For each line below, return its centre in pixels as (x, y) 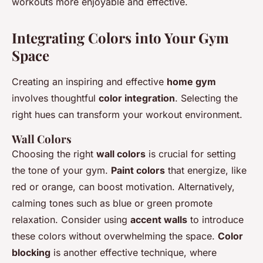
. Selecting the (206, 98)
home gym (191, 82)
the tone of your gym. (61, 171)
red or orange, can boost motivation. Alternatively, (123, 187)
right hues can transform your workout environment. (127, 115)
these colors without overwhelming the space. (115, 236)
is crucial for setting (191, 154)
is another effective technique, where (134, 253)
